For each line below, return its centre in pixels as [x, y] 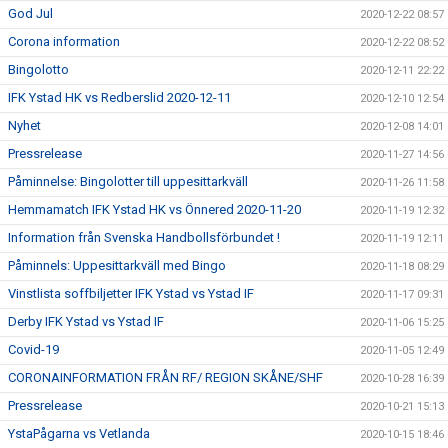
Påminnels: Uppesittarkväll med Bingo [117, 265]
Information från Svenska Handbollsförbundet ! [144, 237]
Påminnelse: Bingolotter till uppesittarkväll [128, 181]
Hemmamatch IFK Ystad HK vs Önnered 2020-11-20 [154, 209]
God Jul [30, 13]
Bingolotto [38, 69]
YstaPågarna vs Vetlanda [79, 433]
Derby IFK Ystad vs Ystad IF [86, 321]
